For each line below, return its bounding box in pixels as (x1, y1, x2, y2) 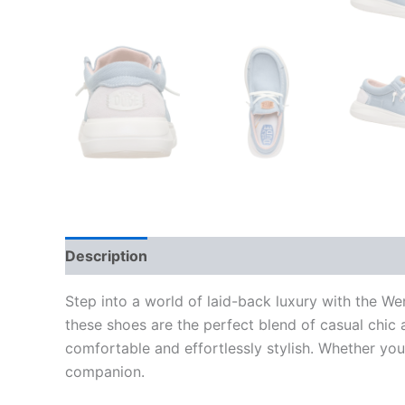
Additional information (166, 247, 324, 265)
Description (65, 247, 147, 265)
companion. (65, 363, 145, 381)
